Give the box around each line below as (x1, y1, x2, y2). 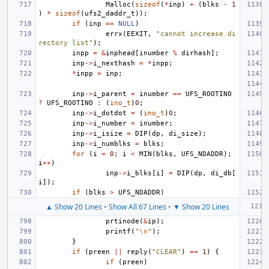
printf (106, 228, 131, 235)
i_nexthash (93, 59, 135, 67)
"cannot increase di (156, 30, 236, 38)
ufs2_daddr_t (85, 10, 135, 17)
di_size (169, 130, 198, 138)
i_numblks (93, 140, 131, 148)
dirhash (181, 49, 211, 57)
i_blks (127, 169, 152, 177)
